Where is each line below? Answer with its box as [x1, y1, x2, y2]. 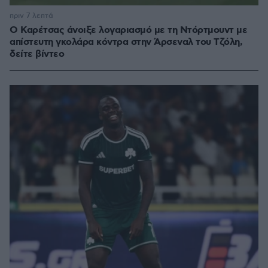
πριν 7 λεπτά [10, 11, 53, 21]
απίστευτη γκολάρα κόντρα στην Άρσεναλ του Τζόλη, [10, 36, 242, 49]
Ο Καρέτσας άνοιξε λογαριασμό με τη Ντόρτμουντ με [10, 24, 247, 37]
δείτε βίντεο [10, 48, 64, 61]
